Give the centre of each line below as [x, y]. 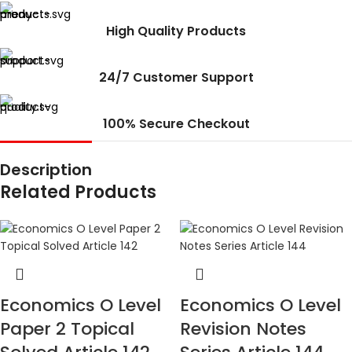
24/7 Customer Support [176, 78]
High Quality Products [176, 31]
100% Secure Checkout [176, 124]
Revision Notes [243, 329]
